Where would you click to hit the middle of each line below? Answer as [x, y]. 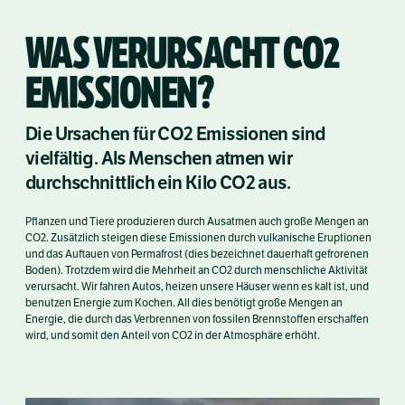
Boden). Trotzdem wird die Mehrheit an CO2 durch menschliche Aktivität [197, 270]
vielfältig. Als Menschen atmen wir [159, 159]
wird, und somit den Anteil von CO [106, 335]
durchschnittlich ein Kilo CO [136, 183]
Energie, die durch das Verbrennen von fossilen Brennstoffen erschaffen [197, 319]
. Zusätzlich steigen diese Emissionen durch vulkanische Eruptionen [209, 238]
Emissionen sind [259, 134]
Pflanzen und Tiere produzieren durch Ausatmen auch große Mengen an [197, 221]
